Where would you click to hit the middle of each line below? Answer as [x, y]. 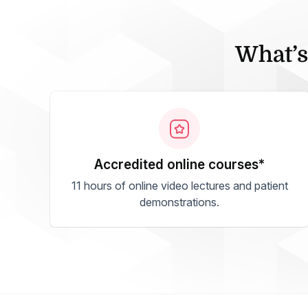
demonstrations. [180, 202]
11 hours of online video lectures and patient [179, 186]
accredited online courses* [184, 165]
